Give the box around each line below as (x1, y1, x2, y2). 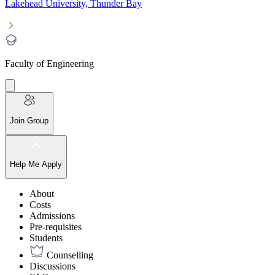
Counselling (47, 249, 93, 260)
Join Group (10, 115, 48, 125)
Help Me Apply (10, 159, 62, 169)
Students (29, 232, 63, 243)
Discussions (29, 260, 76, 271)
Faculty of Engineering (5, 58, 94, 69)
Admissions (29, 210, 75, 221)
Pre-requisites (29, 221, 82, 232)
